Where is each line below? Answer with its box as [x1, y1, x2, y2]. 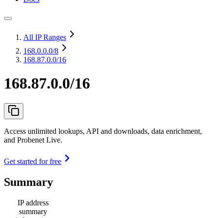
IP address [18, 198, 49, 207]
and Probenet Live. [4, 135, 62, 144]
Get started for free [4, 157, 61, 165]
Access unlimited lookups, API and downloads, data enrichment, [4, 127, 202, 135]
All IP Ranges [23, 33, 66, 41]
